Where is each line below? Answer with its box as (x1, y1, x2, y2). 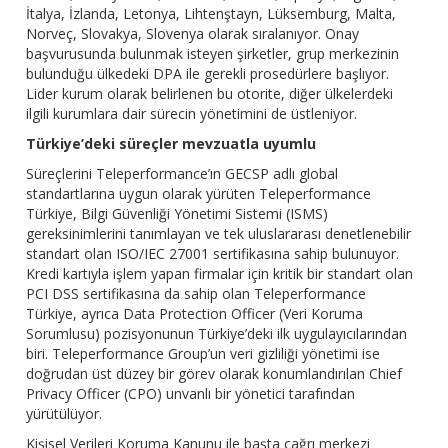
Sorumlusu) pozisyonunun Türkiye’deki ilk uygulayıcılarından (26, 324, 408, 344)
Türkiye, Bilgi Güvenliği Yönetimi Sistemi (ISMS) (26, 204, 329, 224)
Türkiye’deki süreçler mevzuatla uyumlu (26, 134, 317, 154)
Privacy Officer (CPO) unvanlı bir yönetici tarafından (26, 384, 356, 404)
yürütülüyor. (26, 404, 103, 424)
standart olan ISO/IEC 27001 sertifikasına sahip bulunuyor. (26, 244, 400, 264)
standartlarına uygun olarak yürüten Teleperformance (26, 184, 372, 204)
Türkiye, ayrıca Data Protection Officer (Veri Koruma (26, 304, 364, 324)
